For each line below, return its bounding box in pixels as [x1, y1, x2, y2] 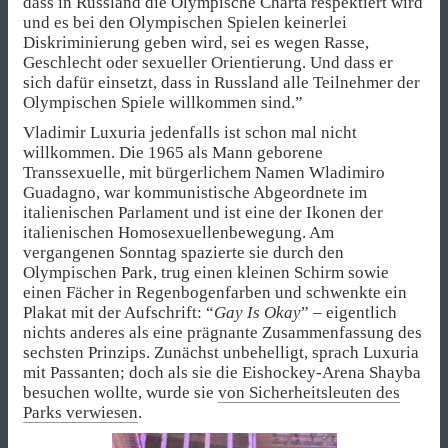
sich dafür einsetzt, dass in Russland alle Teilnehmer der [23, 72, 420, 92]
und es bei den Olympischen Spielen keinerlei [23, 12, 347, 32]
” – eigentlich [301, 302, 397, 322]
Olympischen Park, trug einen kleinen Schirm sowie [23, 262, 389, 282]
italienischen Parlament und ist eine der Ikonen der [23, 202, 383, 222]
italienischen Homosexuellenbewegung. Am [23, 222, 334, 242]
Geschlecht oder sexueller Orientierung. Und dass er [23, 52, 393, 72]
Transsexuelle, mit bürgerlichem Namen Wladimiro [23, 162, 385, 182]
